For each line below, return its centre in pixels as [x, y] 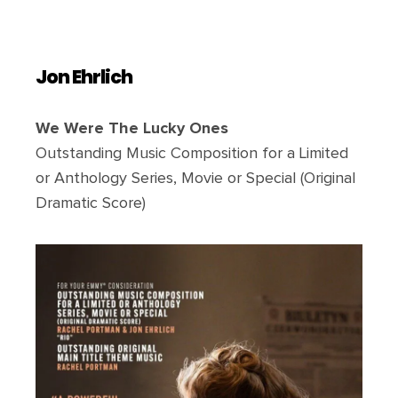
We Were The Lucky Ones [132, 129]
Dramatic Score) [91, 203]
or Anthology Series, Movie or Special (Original [195, 179]
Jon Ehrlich [84, 79]
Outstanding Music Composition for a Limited [192, 154]
